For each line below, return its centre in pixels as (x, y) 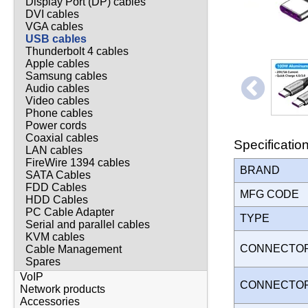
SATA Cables (58, 175)
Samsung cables (66, 76)
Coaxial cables (62, 138)
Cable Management (74, 250)
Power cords (56, 126)
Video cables (57, 101)
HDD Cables (57, 200)
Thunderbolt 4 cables (77, 52)
